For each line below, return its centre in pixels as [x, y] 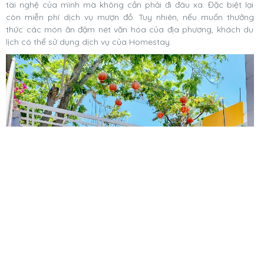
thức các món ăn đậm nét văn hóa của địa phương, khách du [130, 29]
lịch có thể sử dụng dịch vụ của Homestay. [90, 42]
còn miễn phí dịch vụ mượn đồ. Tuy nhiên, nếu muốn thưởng [130, 17]
